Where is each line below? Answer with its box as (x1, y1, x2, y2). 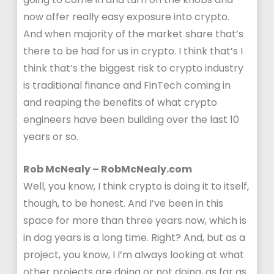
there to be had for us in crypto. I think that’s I (23, 44, 243, 58)
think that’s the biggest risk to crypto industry (23, 61, 244, 75)
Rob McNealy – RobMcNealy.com (23, 162, 193, 176)
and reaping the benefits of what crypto (23, 95, 218, 109)
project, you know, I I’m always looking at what (23, 248, 245, 262)
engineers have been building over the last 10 (23, 113, 240, 127)
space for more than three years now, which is (23, 213, 247, 228)
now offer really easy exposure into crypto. (23, 10, 230, 24)
